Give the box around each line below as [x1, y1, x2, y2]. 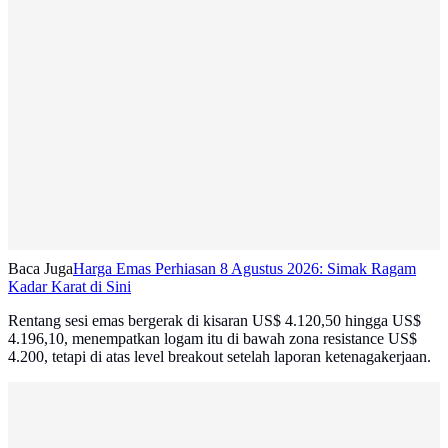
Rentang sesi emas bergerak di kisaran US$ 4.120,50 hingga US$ [8, 312, 421, 330]
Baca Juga [8, 260, 73, 278]
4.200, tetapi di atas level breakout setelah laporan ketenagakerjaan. [8, 348, 431, 366]
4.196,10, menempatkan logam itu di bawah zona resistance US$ [8, 330, 417, 348]
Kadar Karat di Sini [8, 278, 131, 296]
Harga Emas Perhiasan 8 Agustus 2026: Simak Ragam [73, 260, 416, 278]
